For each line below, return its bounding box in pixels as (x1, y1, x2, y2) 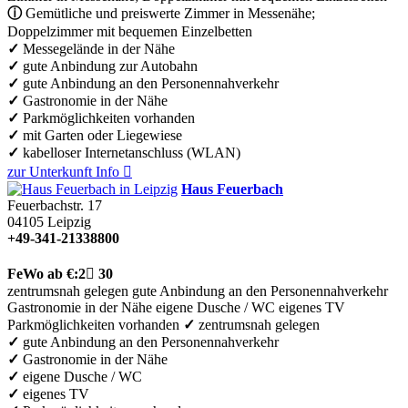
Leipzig (47, 213, 91, 229)
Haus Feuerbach (181, 180, 283, 197)
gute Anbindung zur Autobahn (19, 57, 198, 74)
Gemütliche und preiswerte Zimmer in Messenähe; (22, 5, 315, 21)
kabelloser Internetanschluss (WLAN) (19, 144, 240, 160)
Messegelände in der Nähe (19, 40, 175, 56)
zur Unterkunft (7, 163, 92, 179)
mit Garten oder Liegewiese (19, 127, 182, 143)
